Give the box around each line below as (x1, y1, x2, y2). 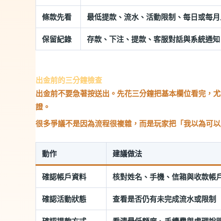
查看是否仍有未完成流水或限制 (112, 194, 216, 204)
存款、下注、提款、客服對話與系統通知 (87, 34, 220, 44)
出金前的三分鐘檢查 (36, 74, 102, 85)
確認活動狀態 (42, 194, 86, 204)
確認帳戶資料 (42, 172, 86, 182)
